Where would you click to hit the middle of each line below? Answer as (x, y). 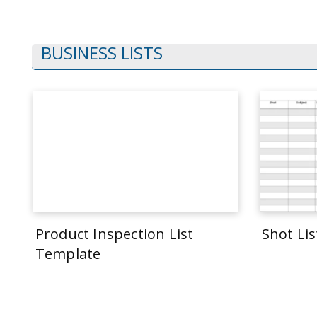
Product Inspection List (114, 234)
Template (68, 254)
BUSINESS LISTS (102, 53)
